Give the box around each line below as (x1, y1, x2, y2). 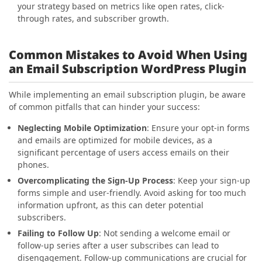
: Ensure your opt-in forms (147, 122, 250, 133)
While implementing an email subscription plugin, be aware (9, 88, 246, 100)
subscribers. (18, 211, 66, 223)
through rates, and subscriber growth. (18, 12, 169, 24)
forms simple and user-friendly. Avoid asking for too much (18, 187, 246, 198)
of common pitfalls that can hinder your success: (9, 101, 200, 112)
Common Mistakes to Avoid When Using (9, 46, 247, 63)
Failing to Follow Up (18, 227, 99, 239)
